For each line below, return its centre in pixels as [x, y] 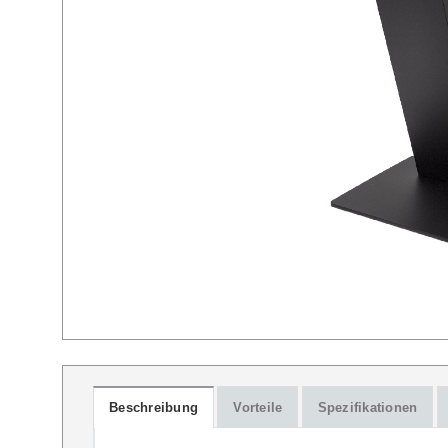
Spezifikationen [367, 407]
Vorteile [258, 407]
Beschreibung [154, 407]
